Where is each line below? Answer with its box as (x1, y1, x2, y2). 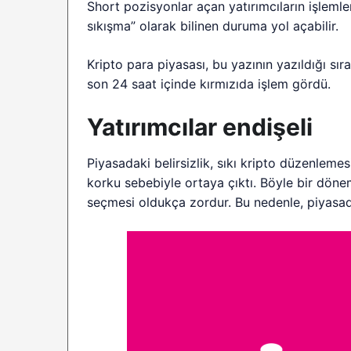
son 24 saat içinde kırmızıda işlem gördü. (87, 76, 331, 92)
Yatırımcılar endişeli (87, 113, 313, 142)
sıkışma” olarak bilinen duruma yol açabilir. (87, 18, 339, 34)
